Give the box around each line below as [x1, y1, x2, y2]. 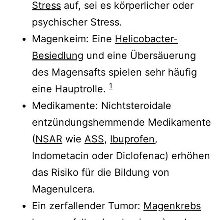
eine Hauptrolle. [32, 82, 109, 95]
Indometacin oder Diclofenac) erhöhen [32, 149, 210, 162]
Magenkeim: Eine [32, 32, 115, 45]
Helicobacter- [115, 32, 178, 45]
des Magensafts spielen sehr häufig [32, 66, 197, 78]
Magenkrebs [143, 199, 201, 212]
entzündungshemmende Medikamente [32, 116, 211, 128]
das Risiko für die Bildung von [32, 166, 169, 178]
